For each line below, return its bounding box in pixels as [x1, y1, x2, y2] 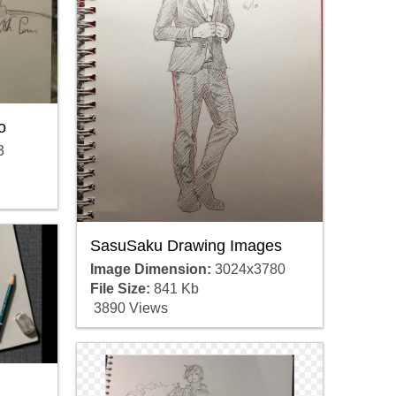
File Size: [89, 280, 150, 296]
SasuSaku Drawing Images [89, 236, 282, 255]
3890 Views [89, 300, 168, 316]
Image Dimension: [89, 261, 211, 277]
